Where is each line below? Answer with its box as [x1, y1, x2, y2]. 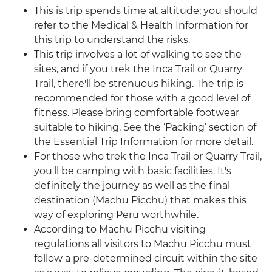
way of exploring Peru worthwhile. [34, 209, 199, 221]
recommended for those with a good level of [34, 92, 250, 104]
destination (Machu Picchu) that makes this [34, 194, 246, 206]
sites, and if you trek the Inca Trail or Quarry [34, 63, 242, 75]
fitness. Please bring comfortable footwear [34, 107, 239, 119]
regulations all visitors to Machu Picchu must [34, 238, 251, 250]
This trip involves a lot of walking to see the [34, 49, 242, 61]
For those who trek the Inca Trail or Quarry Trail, [34, 151, 262, 163]
